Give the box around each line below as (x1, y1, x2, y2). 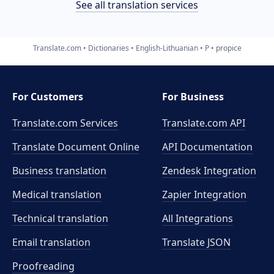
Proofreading (12, 259, 75, 273)
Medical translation (12, 188, 102, 201)
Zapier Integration (162, 188, 247, 201)
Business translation (12, 164, 106, 177)
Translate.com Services (12, 116, 118, 130)
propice (215, 42, 242, 53)
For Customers (12, 90, 83, 103)
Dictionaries (87, 42, 129, 53)
